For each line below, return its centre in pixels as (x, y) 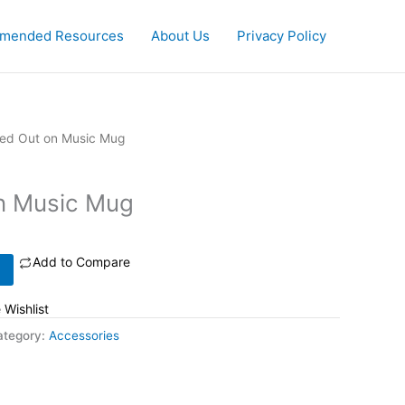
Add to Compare (82, 262)
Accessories (84, 336)
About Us (180, 36)
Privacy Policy (282, 36)
